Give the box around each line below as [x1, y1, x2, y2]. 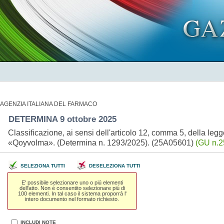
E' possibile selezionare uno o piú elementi [21, 179, 123, 185]
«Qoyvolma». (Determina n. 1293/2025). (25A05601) [7, 138, 195, 147]
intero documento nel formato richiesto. [25, 195, 119, 202]
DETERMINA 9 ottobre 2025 [8, 114, 119, 124]
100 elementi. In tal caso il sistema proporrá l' [17, 190, 126, 196]
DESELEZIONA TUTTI [88, 163, 140, 168]
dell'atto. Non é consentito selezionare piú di [19, 184, 125, 191]
